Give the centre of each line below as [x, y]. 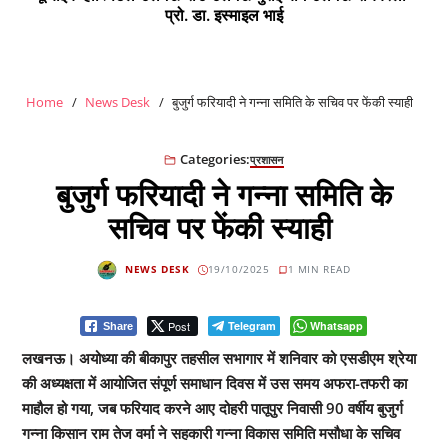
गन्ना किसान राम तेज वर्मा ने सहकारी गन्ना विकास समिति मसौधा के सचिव [210, 432]
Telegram [252, 325]
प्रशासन [267, 159]
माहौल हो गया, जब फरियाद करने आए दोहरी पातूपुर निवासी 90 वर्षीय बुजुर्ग [212, 407]
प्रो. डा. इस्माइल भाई [224, 14]
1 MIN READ [319, 269]
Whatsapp [337, 325]
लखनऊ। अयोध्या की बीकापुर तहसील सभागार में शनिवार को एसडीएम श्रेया [218, 357]
